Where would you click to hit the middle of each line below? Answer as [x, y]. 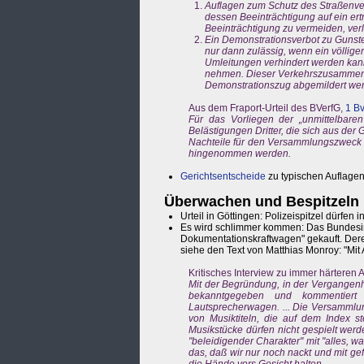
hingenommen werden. [240, 154]
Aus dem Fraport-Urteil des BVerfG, [267, 108]
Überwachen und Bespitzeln [262, 202]
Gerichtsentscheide [223, 177]
